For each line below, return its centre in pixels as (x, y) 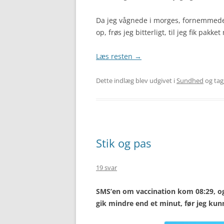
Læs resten (115, 56)
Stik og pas (123, 143)
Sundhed (190, 80)
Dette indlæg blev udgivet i (136, 80)
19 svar (106, 167)
